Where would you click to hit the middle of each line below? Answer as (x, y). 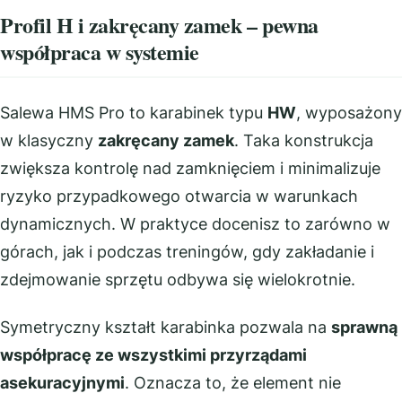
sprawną (364, 327)
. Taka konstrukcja (304, 140)
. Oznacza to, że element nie (233, 383)
